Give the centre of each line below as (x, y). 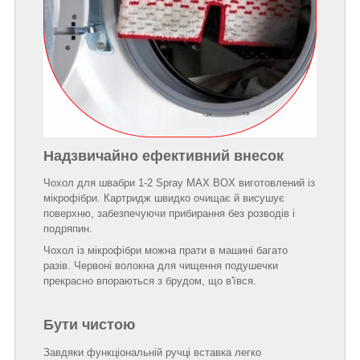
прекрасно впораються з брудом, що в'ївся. (150, 281)
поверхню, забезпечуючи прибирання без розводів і (169, 214)
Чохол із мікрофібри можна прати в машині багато (166, 251)
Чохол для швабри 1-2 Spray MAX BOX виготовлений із (179, 183)
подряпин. (68, 229)
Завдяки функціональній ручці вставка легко (152, 352)
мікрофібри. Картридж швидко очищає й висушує (164, 198)
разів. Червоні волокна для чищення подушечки (161, 266)
